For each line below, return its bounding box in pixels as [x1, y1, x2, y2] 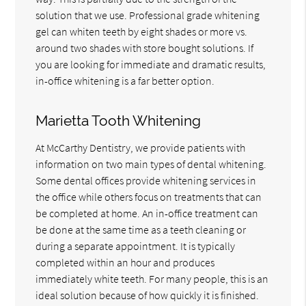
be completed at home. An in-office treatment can [36, 206, 259, 220]
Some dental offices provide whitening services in [36, 173, 257, 187]
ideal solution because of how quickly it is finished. [36, 288, 260, 302]
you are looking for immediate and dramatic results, [36, 57, 266, 71]
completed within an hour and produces [36, 255, 215, 269]
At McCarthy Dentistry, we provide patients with [36, 140, 246, 154]
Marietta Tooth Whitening [36, 111, 201, 129]
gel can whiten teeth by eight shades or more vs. [36, 24, 248, 38]
